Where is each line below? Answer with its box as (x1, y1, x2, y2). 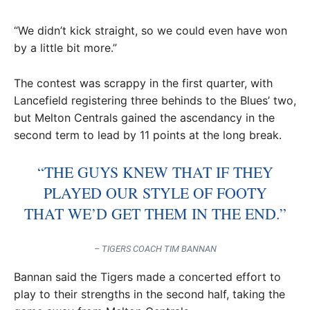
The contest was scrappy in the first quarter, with (14, 76, 273, 90)
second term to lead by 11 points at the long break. (14, 128, 282, 142)
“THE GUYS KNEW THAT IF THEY (37, 162, 273, 182)
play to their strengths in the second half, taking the (14, 287, 285, 301)
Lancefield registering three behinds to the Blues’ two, (14, 93, 296, 107)
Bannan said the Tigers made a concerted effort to (14, 270, 281, 284)
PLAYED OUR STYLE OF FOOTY (43, 183, 267, 203)
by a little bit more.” (14, 41, 117, 55)
